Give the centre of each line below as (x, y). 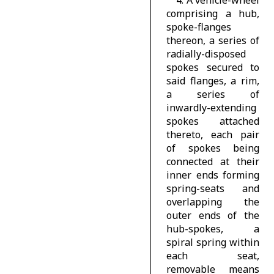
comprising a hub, (213, 13)
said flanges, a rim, (213, 80)
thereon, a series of (213, 40)
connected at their (213, 161)
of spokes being (213, 148)
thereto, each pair (213, 134)
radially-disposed (206, 54)
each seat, (213, 255)
